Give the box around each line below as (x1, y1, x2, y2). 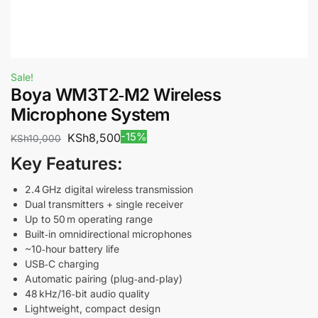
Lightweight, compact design (25, 302, 160, 314)
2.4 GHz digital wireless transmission (25, 182, 193, 195)
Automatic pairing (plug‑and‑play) (25, 272, 182, 285)
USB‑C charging (25, 257, 99, 270)
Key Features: (11, 153, 123, 174)
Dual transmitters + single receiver (25, 197, 183, 210)
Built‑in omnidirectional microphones (25, 227, 192, 240)
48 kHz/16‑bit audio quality (25, 287, 150, 300)
